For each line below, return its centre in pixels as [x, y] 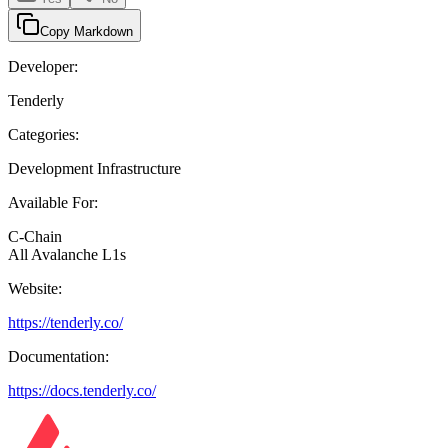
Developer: [43, 67]
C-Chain [35, 237]
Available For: [53, 203]
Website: [35, 289]
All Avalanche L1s [67, 255]
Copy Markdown [86, 32]
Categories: [43, 135]
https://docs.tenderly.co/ [82, 391]
